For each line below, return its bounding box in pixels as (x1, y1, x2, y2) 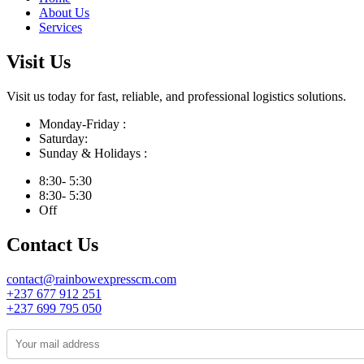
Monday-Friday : (39, 116, 126, 131)
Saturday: (39, 131, 88, 145)
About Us (39, 6, 89, 20)
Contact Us (6, 233, 98, 255)
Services (39, 20, 82, 35)
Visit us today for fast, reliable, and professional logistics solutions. (6, 89, 346, 103)
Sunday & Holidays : (39, 145, 147, 160)
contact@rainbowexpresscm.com (6, 271, 176, 286)
